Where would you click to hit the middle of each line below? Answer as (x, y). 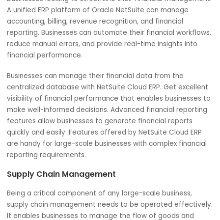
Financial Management (58, 38)
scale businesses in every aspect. (69, 17)
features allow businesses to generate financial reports (111, 208)
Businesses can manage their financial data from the (106, 158)
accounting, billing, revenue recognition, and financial (105, 97)
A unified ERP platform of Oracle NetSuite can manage (109, 84)
